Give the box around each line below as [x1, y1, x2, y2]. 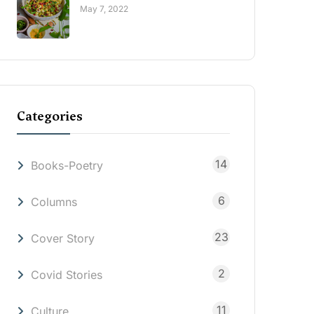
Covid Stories [31, 267, 102, 282]
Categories [17, 107, 83, 125]
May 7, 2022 [80, 3, 128, 14]
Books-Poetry [31, 158, 103, 172]
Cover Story [31, 231, 95, 245]
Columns [31, 194, 77, 209]
